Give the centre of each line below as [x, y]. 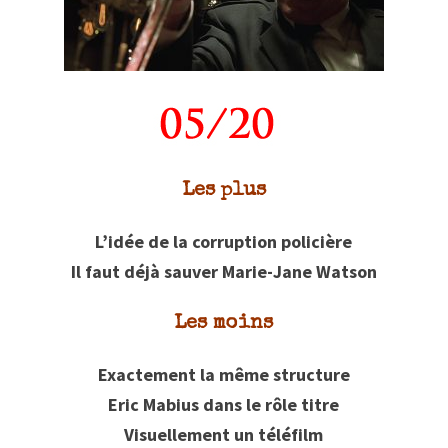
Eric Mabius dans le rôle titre [224, 404]
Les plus [223, 190]
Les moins [224, 323]
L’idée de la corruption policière [224, 241]
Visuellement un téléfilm [224, 434]
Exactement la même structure [223, 374]
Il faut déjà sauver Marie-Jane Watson [223, 271]
